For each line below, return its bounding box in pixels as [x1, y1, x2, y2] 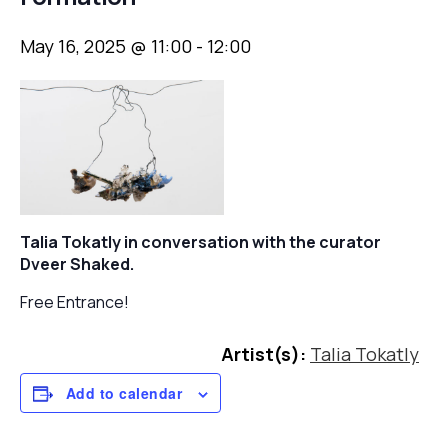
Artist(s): [221, 342, 306, 367]
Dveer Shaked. [20, 253, 134, 276]
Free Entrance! [20, 291, 129, 314]
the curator [289, 231, 381, 254]
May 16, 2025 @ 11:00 [20, 33, 192, 58]
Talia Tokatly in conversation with [20, 231, 289, 254]
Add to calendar [66, 383, 182, 404]
